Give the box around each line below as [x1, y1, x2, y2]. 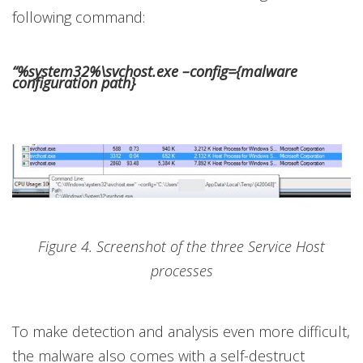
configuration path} [12, 73, 135, 93]
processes [150, 261, 213, 281]
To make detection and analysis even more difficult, [12, 322, 350, 342]
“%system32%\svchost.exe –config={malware [12, 62, 297, 82]
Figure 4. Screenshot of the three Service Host [38, 237, 325, 257]
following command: [12, 7, 149, 28]
